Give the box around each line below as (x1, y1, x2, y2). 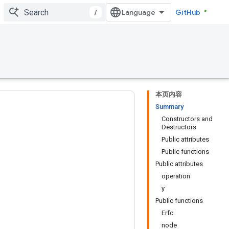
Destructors (162, 123, 196, 131)
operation (162, 172, 190, 180)
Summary (155, 103, 184, 110)
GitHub (175, 8, 200, 17)
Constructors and (162, 115, 213, 123)
